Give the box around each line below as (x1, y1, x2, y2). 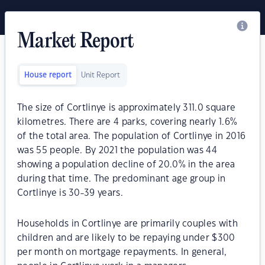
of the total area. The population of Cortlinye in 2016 (17, 132, 246, 141)
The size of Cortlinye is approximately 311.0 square (17, 104, 236, 112)
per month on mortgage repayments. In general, (17, 248, 227, 257)
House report (24, 72, 72, 79)
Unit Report (81, 72, 120, 79)
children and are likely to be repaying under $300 (17, 234, 235, 243)
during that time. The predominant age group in (17, 174, 226, 183)
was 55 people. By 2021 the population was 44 (17, 146, 218, 155)
